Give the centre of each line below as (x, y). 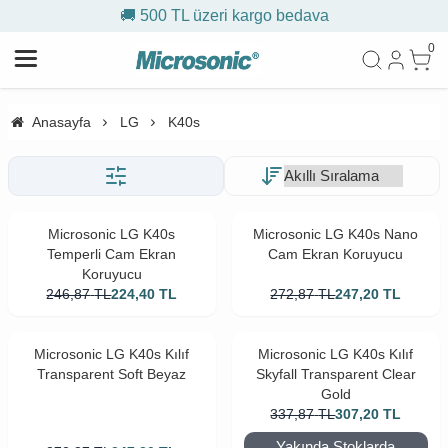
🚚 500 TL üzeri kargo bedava (224, 15)
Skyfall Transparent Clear (335, 374)
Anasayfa (61, 122)
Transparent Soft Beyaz (112, 374)
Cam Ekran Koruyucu (336, 254)
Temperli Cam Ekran (112, 254)
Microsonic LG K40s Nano (336, 234)
